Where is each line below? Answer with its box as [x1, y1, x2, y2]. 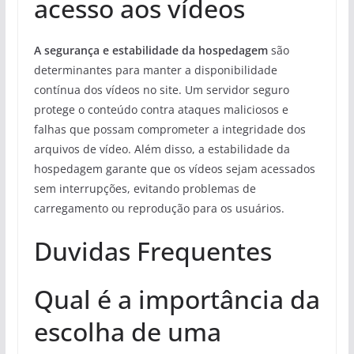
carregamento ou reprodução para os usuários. [33, 200, 284, 216]
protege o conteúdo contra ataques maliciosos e [33, 101, 288, 117]
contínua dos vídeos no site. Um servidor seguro [33, 81, 289, 97]
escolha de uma [33, 314, 221, 348]
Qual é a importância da [33, 281, 320, 316]
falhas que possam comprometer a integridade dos [33, 121, 306, 137]
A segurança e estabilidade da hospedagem [33, 42, 268, 58]
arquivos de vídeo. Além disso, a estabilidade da [33, 141, 290, 156]
